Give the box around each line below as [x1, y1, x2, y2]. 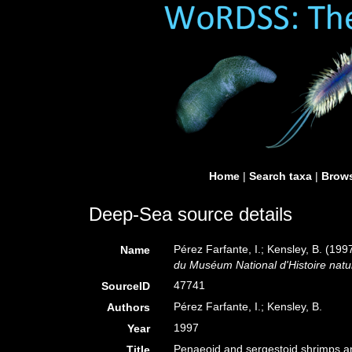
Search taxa [249, 170, 312, 182]
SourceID [101, 280, 151, 292]
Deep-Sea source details [89, 203, 292, 225]
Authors [107, 301, 151, 313]
